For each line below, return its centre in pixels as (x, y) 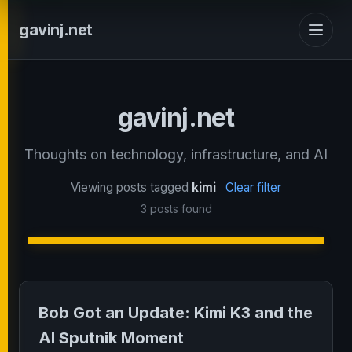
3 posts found (176, 209)
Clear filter (253, 187)
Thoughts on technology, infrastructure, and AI (176, 154)
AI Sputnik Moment (111, 338)
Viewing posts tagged (131, 187)
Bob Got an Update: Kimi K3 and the (176, 313)
